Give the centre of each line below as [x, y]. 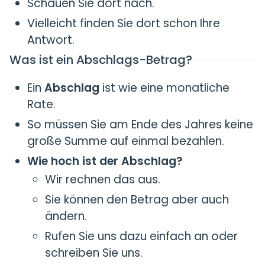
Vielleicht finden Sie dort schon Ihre [124, 23]
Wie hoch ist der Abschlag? [105, 161]
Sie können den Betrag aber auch [137, 200]
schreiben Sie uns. [94, 253]
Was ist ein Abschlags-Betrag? [101, 60]
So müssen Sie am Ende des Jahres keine [140, 125]
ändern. [66, 216]
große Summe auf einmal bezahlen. [126, 141]
